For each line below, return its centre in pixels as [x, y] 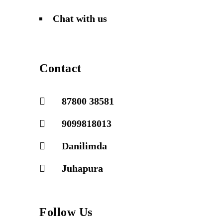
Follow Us [66, 212]
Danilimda [84, 146]
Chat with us [80, 18]
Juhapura [82, 168]
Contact [60, 68]
